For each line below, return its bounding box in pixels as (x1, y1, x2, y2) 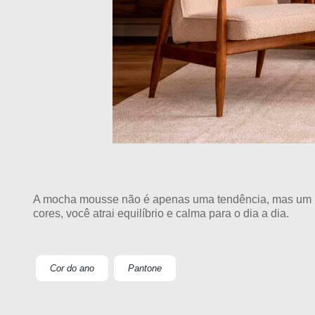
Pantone (128, 263, 162, 274)
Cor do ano (50, 263, 94, 274)
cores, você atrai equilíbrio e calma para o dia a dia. (33, 207, 289, 220)
